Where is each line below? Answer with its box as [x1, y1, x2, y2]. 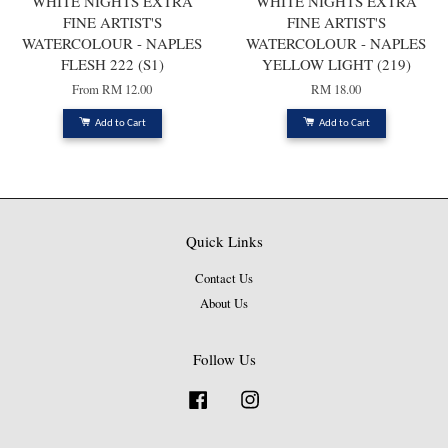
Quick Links [185, 231, 263, 252]
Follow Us [192, 348, 256, 369]
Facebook [212, 387, 261, 405]
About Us [200, 294, 248, 312]
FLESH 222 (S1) [60, 54, 164, 75]
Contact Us [195, 270, 253, 288]
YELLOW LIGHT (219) [261, 54, 411, 75]
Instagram [264, 387, 315, 405]
